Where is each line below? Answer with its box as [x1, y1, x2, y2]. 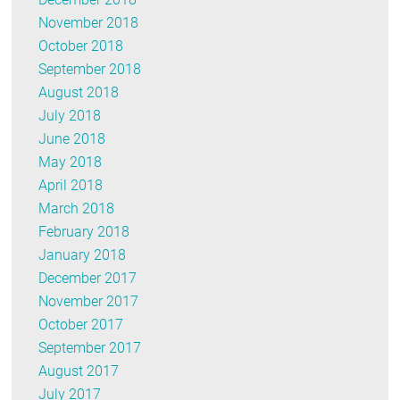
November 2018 [38, 13, 139, 31]
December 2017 [38, 269, 137, 287]
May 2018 [38, 153, 103, 171]
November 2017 [38, 292, 139, 310]
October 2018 [38, 37, 124, 54]
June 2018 [38, 129, 106, 147]
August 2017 [38, 362, 120, 379]
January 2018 [38, 246, 127, 263]
